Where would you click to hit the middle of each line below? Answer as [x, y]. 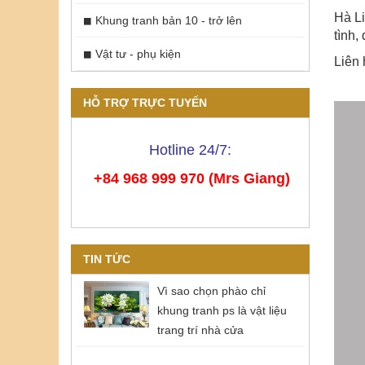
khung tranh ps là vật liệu [222, 310]
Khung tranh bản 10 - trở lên [169, 20]
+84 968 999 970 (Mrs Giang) [191, 178]
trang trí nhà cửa [200, 330]
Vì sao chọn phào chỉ [211, 290]
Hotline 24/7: [190, 150]
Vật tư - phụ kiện [138, 53]
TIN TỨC [107, 259]
